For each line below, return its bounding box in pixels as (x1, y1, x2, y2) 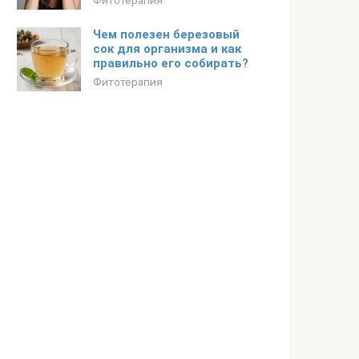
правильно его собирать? (93, 56, 248, 71)
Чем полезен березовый (93, 27, 240, 42)
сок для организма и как (93, 42, 241, 56)
